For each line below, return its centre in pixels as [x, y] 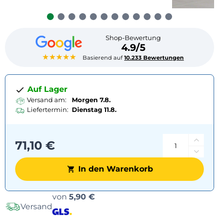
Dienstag [87, 109]
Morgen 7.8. [91, 99]
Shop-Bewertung [133, 38]
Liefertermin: [48, 109]
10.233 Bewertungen [154, 58]
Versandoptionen [133, 197]
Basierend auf [104, 58]
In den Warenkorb [116, 169]
